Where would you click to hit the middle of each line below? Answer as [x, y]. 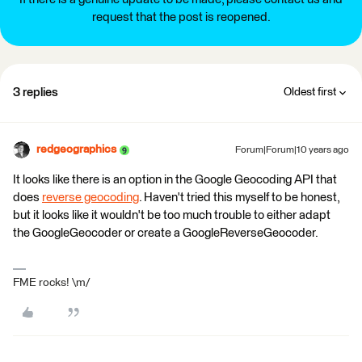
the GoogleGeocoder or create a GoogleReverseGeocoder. [166, 233]
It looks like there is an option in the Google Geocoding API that [175, 180]
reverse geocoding [90, 198]
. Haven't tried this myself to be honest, [239, 198]
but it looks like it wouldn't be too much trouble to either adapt [172, 215]
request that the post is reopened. [181, 17]
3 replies [36, 93]
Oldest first [310, 92]
